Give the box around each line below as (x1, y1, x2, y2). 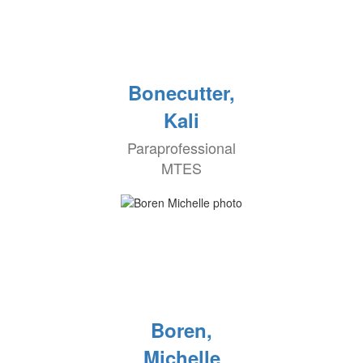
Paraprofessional (127, 137, 236, 159)
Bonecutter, (128, 79, 235, 107)
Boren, (151, 316, 212, 344)
